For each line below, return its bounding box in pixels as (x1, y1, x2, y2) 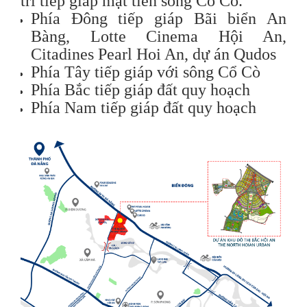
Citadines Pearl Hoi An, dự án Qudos (31, 45, 276, 63)
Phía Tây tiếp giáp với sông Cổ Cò (31, 62, 260, 81)
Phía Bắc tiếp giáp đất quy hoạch (31, 80, 250, 99)
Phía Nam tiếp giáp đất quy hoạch (31, 98, 256, 116)
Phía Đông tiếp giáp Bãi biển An (31, 9, 286, 27)
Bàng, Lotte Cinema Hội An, (31, 27, 286, 45)
